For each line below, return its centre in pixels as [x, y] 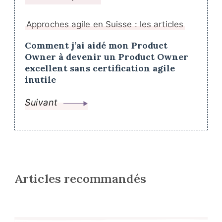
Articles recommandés [80, 179]
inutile [40, 80]
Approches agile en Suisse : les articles [105, 25]
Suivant [41, 103]
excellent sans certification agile [100, 68]
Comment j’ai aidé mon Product [96, 46]
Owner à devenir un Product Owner [107, 57]
